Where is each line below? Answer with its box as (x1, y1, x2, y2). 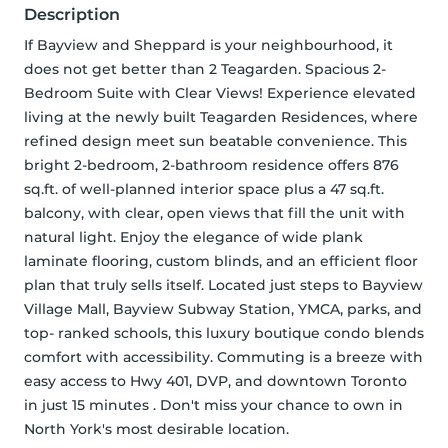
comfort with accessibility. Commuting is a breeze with (24, 348, 423, 367)
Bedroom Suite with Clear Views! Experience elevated (24, 84, 416, 103)
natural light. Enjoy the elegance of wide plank (24, 228, 363, 247)
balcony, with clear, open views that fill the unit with (24, 204, 405, 223)
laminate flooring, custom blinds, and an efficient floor (24, 252, 418, 271)
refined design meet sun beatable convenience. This (24, 132, 407, 151)
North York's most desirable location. (24, 420, 289, 439)
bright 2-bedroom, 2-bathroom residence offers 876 (24, 156, 399, 175)
